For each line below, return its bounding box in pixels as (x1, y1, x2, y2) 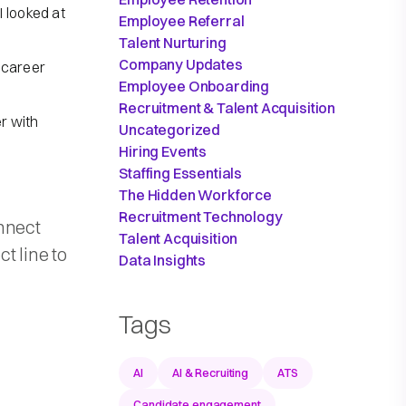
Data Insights (119, 251, 207, 270)
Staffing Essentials (119, 164, 243, 183)
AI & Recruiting (171, 365, 249, 381)
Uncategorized (119, 121, 221, 140)
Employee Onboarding (119, 77, 270, 96)
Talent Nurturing (119, 34, 227, 53)
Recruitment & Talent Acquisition (119, 99, 336, 118)
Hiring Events (119, 142, 208, 161)
